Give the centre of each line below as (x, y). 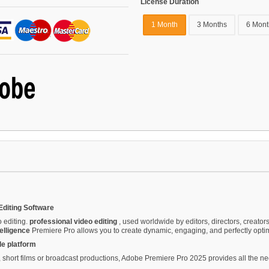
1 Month (165, 25)
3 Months (212, 25)
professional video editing (74, 221)
